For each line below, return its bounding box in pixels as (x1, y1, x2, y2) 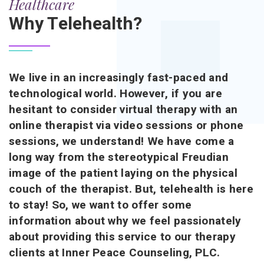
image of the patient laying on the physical (9, 165, 237, 182)
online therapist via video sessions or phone (9, 117, 244, 134)
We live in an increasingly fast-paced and (9, 70, 229, 87)
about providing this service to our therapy (9, 229, 236, 246)
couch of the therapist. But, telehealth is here (9, 181, 254, 198)
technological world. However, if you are (9, 85, 222, 103)
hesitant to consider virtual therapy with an (9, 101, 238, 118)
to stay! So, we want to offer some (9, 197, 192, 214)
